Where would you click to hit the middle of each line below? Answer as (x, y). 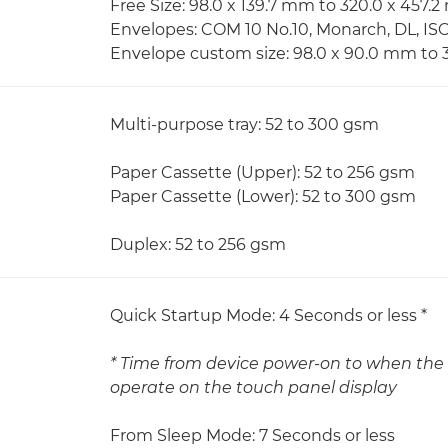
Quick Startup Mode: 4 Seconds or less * (268, 315)
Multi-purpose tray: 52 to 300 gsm (244, 124)
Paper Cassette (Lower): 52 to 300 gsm (263, 196)
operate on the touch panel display (253, 387)
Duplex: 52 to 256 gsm (198, 244)
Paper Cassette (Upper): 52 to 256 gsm (262, 172)
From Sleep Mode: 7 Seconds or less (252, 435)
